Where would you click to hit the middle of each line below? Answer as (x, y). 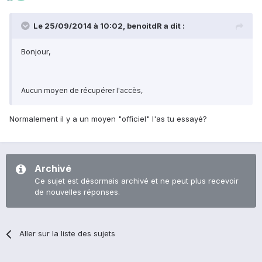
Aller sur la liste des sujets (68, 234)
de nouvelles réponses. (77, 192)
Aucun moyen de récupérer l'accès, (83, 91)
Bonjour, (36, 52)
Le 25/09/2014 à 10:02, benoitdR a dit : (109, 26)
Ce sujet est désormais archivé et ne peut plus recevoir (137, 181)
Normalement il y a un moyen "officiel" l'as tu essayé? (108, 119)
